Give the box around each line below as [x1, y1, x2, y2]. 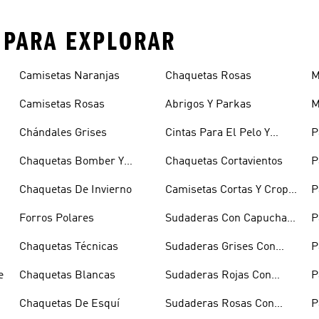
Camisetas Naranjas [19, 70, 120, 82]
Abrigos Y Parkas [164, 98, 251, 110]
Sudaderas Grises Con [164, 241, 276, 253]
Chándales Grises [19, 127, 107, 139]
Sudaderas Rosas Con [164, 298, 274, 310]
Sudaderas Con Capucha [164, 212, 287, 224]
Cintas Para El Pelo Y [164, 127, 270, 139]
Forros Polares [19, 212, 94, 224]
